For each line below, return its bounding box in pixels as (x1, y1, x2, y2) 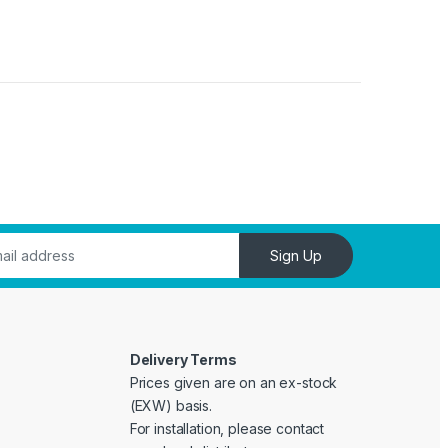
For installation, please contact (129, 420, 325, 438)
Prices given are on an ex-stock (129, 374, 338, 392)
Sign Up (270, 247, 323, 265)
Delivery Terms (129, 351, 237, 369)
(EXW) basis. (129, 397, 212, 415)
